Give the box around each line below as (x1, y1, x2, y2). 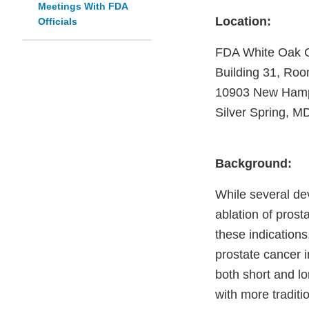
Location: (215, 14, 281, 29)
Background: (215, 157, 292, 171)
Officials (38, 16, 77, 28)
